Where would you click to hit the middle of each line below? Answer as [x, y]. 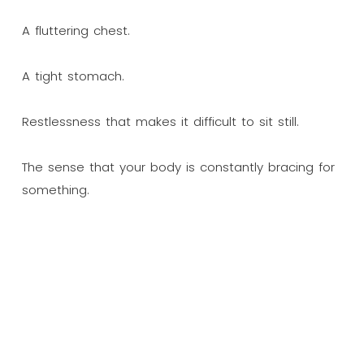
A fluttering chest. [76, 30]
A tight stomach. [73, 76]
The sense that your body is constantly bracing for [178, 167]
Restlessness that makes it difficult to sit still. [160, 121]
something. [55, 189]
